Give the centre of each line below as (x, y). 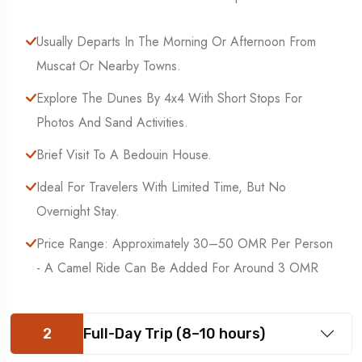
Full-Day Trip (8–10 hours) (174, 334)
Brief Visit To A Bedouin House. (124, 155)
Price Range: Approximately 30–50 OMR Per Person (185, 244)
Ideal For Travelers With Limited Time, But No (161, 187)
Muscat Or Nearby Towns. (109, 66)
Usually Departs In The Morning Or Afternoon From (176, 42)
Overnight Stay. (78, 212)
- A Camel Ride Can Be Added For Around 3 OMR (177, 268)
